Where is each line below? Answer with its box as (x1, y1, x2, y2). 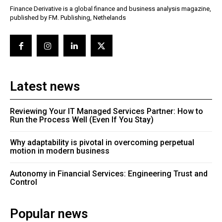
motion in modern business (10, 146, 110, 156)
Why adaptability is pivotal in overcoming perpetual (10, 138, 194, 148)
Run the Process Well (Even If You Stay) (10, 115, 154, 125)
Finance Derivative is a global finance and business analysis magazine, (10, 5, 211, 13)
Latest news (10, 79, 80, 94)
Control (10, 177, 37, 187)
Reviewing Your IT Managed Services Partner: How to (10, 107, 203, 116)
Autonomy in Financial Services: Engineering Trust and (10, 169, 208, 179)
